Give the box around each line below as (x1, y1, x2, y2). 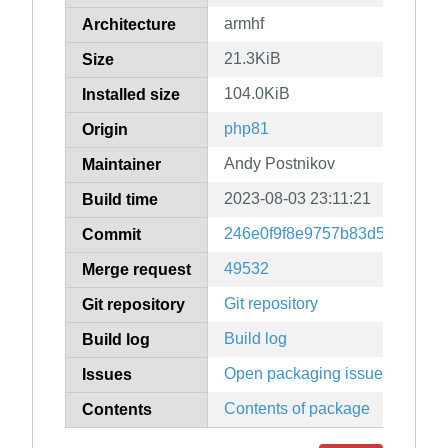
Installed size (82, 86, 180, 104)
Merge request (82, 261, 191, 279)
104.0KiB (224, 85, 290, 103)
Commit (82, 226, 141, 244)
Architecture (82, 16, 176, 34)
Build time (82, 191, 158, 209)
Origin (82, 121, 128, 139)
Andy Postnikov (224, 155, 335, 173)
